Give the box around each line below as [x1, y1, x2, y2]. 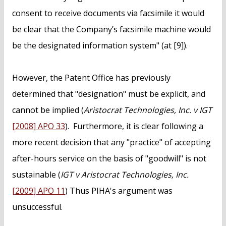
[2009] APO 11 [12, 185, 65, 197]
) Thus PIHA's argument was [65, 185, 173, 197]
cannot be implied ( [12, 104, 84, 116]
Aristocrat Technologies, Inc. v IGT [84, 104, 212, 116]
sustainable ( [12, 169, 61, 181]
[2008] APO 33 [12, 121, 65, 132]
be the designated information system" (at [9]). [12, 40, 188, 51]
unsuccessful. [12, 201, 63, 213]
